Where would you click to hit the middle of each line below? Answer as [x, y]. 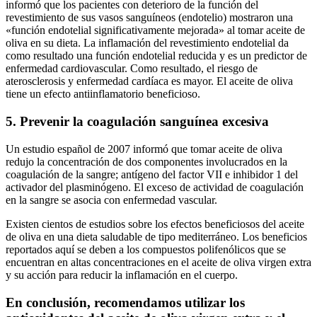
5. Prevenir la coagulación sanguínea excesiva [137, 122]
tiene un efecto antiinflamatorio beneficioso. [103, 94]
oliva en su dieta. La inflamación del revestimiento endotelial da [147, 43]
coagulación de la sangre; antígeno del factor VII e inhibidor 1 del [152, 174]
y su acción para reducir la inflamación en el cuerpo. [122, 275]
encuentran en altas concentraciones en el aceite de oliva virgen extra [158, 262]
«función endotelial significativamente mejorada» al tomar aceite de [155, 30]
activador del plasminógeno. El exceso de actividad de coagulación [155, 187]
